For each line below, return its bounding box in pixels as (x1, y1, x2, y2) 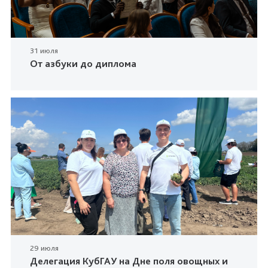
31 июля (30, 46, 58, 56)
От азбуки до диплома (30, 57, 136, 70)
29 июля (30, 243, 59, 253)
